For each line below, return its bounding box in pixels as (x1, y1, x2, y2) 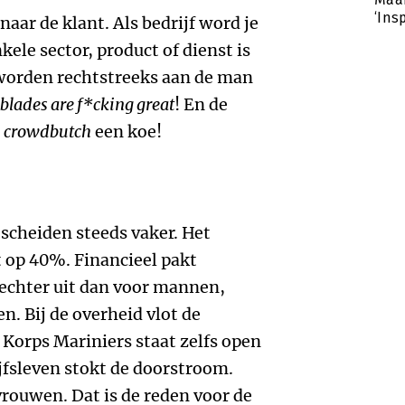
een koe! (91, 121, 162, 142)
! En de (174, 94, 228, 115)
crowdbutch (4, 121, 91, 142)
